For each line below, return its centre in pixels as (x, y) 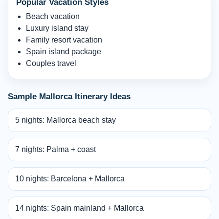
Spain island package (64, 52)
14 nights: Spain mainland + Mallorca (79, 208)
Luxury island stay (57, 28)
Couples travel (51, 64)
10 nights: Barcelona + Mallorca (70, 179)
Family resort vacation (64, 40)
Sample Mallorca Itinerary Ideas (69, 97)
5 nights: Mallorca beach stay (66, 120)
